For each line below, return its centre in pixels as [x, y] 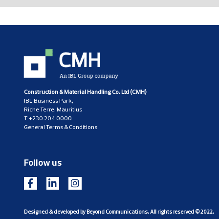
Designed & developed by [55, 212]
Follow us [43, 162]
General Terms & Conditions [61, 127]
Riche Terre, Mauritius [53, 109]
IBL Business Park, [49, 101]
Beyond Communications [117, 212]
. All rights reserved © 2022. [181, 212]
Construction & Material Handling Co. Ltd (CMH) [85, 92]
